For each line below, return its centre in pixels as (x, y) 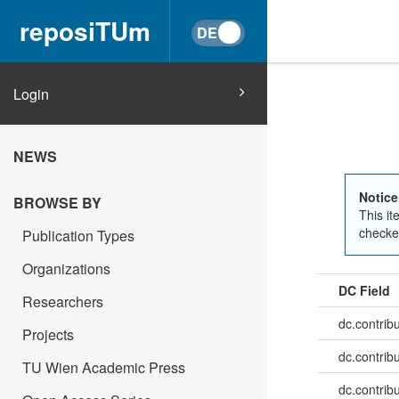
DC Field (364, 291)
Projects (48, 334)
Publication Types (78, 236)
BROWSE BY (57, 203)
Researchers (63, 301)
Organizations (66, 269)
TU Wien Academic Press (104, 367)
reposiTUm (85, 31)
